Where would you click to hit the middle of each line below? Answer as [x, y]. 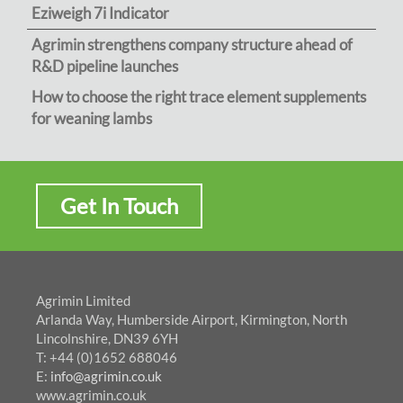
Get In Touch [119, 206]
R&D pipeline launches [105, 67]
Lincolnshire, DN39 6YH [107, 339]
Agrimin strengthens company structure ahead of [192, 45]
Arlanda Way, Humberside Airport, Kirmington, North [192, 320]
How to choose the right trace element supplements [199, 97]
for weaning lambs [92, 119]
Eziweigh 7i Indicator [100, 13]
